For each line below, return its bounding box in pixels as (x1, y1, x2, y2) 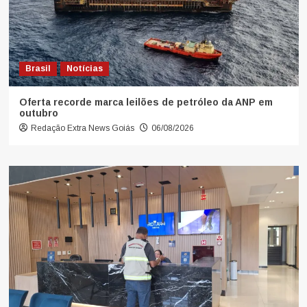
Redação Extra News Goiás (30, 123, 134, 133)
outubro (19, 107, 58, 119)
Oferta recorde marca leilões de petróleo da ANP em (19, 96, 273, 108)
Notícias (66, 63, 103, 73)
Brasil (25, 63, 51, 73)
